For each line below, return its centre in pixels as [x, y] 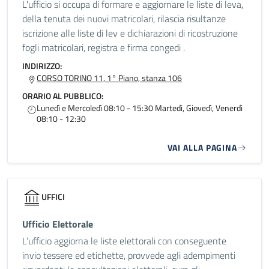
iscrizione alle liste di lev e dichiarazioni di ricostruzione [130, 33]
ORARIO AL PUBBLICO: [63, 96]
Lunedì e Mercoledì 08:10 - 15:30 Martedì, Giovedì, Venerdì [140, 108]
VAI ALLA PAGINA [202, 147]
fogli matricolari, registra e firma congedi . [104, 47]
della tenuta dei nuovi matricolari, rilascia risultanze [124, 19]
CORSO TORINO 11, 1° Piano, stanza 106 [109, 78]
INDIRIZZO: [42, 66]
